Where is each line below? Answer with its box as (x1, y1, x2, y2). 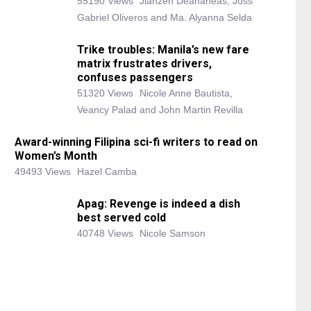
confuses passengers (77, 71, 193, 85)
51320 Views (77, 87, 133, 99)
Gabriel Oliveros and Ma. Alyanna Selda (77, 12, 252, 24)
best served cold (77, 211, 166, 225)
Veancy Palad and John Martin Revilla (77, 104, 243, 116)
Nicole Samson (140, 228, 205, 239)
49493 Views (15, 166, 71, 178)
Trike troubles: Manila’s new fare (77, 43, 249, 57)
